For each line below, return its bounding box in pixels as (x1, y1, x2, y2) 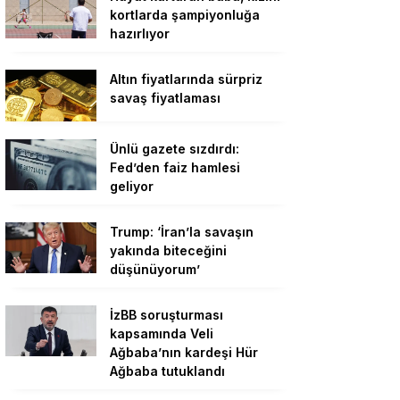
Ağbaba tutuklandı (110, 362, 225, 379)
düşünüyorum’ (110, 261, 200, 277)
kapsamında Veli (110, 325, 213, 341)
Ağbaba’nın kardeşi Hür (110, 344, 258, 360)
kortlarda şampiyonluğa (110, 7, 260, 23)
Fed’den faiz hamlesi (110, 159, 240, 175)
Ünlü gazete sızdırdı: (110, 140, 239, 156)
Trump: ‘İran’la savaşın (110, 223, 254, 239)
